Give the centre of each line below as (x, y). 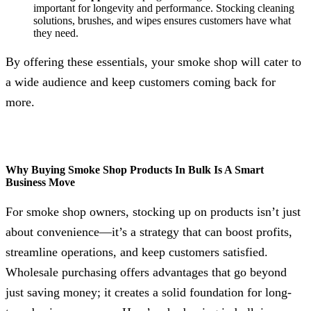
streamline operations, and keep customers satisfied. (137, 252)
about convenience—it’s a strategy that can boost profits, (149, 232)
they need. (56, 33)
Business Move (40, 183)
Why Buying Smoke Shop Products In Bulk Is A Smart (135, 170)
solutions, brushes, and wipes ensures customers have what (162, 20)
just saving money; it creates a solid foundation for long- (149, 292)
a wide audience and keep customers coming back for (141, 82)
